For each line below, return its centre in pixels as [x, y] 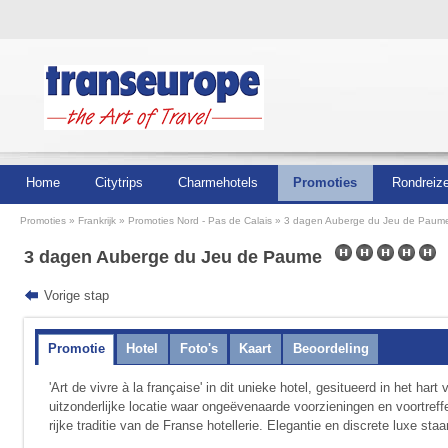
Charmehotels [217, 182]
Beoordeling [330, 349]
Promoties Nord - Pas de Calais [200, 221]
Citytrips [118, 182]
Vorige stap [77, 296]
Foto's [198, 349]
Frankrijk [97, 221]
